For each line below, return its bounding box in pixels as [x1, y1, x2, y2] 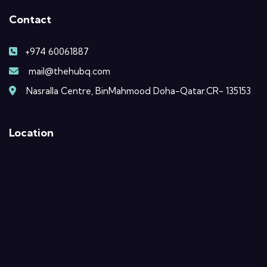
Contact [9, 13, 51, 27]
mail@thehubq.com [29, 66, 110, 77]
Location [9, 126, 54, 140]
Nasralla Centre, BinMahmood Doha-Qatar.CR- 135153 [26, 85, 251, 97]
